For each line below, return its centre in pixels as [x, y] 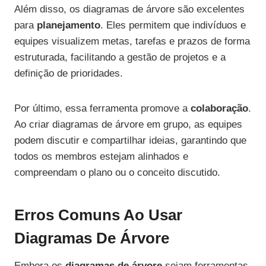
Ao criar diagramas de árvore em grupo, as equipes [128, 125]
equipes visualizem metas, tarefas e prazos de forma [132, 42]
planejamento [69, 26]
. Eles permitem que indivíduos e [173, 26]
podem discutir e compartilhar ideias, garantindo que [130, 141]
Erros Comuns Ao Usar [98, 215]
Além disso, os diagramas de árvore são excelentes [129, 9]
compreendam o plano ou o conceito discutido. [117, 173]
